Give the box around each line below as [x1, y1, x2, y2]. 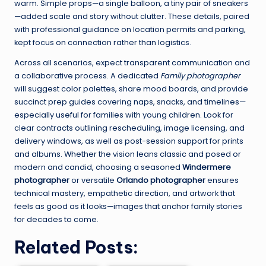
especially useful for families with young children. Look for [14, 110, 233, 121]
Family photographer [160, 71, 240, 81]
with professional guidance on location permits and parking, [14, 24, 246, 35]
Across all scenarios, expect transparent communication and [14, 58, 250, 68]
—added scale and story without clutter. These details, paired [14, 11, 249, 22]
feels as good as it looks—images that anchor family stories [14, 201, 242, 212]
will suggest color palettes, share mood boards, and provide [14, 84, 248, 94]
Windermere [182, 162, 231, 173]
